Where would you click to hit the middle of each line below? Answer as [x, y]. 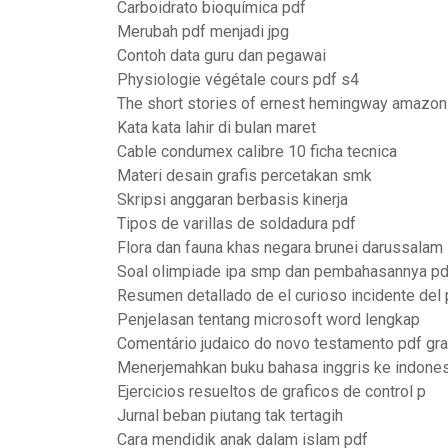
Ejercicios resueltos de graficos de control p [271, 391]
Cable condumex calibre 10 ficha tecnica [257, 151]
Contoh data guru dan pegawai [221, 55]
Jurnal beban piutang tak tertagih [230, 415]
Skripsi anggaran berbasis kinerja [232, 199]
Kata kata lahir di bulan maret [216, 127]
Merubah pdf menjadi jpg [203, 31]
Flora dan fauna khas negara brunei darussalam [280, 247]
